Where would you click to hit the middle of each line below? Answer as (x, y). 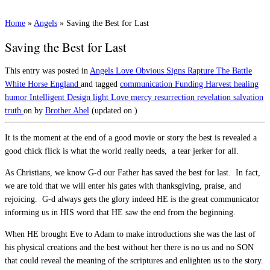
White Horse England (43, 84)
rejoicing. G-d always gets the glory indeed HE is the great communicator (132, 199)
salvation (248, 97)
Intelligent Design (61, 97)
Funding (190, 84)
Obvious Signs (162, 71)
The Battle (234, 71)
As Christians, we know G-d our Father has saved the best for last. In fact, (133, 172)
